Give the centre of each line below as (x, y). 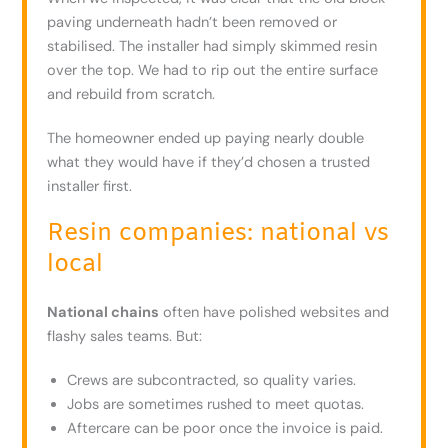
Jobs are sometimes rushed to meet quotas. (216, 405)
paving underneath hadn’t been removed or (192, 23)
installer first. (90, 187)
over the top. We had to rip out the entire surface (213, 71)
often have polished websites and (274, 313)
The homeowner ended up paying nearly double (206, 139)
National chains (103, 313)
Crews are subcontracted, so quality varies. (212, 381)
